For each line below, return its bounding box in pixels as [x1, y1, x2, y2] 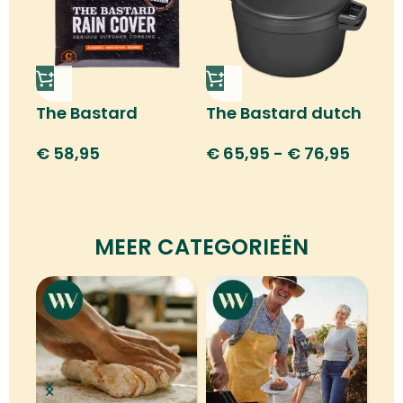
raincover [36, 124, 116, 147]
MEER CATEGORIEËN [94, 232, 309, 263]
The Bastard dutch [206, 102, 362, 124]
